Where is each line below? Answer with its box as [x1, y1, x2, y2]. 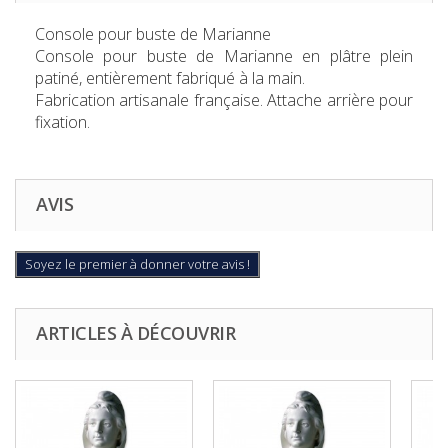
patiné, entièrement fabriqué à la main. [35, 67, 305, 90]
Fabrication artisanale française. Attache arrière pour [35, 89, 413, 112]
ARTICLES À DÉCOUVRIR [36, 321, 235, 346]
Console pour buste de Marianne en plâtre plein [35, 45, 413, 68]
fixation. [35, 111, 90, 134]
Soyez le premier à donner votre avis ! [25, 255, 250, 274]
